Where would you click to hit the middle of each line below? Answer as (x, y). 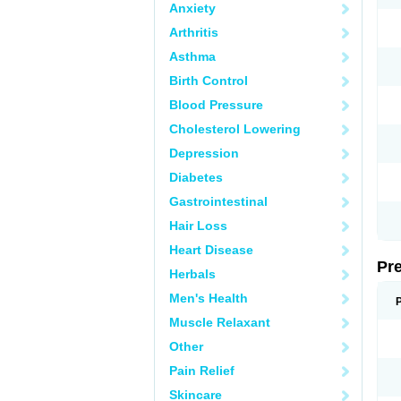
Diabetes (196, 177)
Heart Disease (211, 250)
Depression (204, 153)
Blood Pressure (216, 105)
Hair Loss (198, 226)
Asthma (192, 56)
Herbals (192, 274)
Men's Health (209, 298)
